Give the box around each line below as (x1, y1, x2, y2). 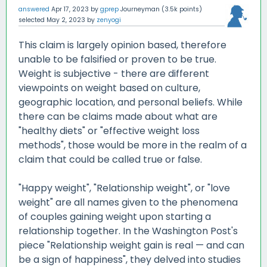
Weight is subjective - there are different (18, 67, 209, 81)
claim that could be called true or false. (18, 153, 202, 167)
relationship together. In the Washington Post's (18, 224, 238, 238)
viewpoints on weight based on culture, (18, 81, 200, 95)
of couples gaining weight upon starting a (18, 210, 211, 224)
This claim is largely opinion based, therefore (18, 38, 226, 52)
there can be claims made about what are (18, 110, 218, 124)
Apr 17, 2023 (51, 5, 89, 14)
